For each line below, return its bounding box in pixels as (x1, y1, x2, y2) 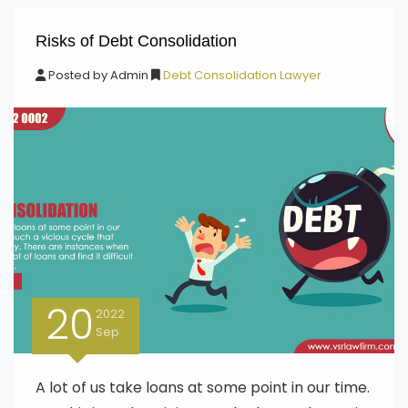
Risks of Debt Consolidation (36, 32, 237, 50)
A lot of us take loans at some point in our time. (36, 377, 370, 398)
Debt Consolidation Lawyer (160, 66, 321, 84)
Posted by (46, 66, 110, 84)
